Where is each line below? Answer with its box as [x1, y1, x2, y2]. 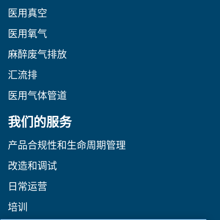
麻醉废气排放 [8, 49, 67, 61]
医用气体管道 [8, 90, 67, 102]
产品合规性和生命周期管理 [8, 139, 126, 152]
